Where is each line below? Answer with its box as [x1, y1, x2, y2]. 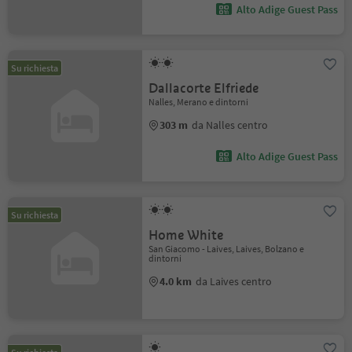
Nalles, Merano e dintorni [148, 95, 249, 108]
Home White [148, 226, 224, 244]
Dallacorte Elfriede [148, 79, 259, 97]
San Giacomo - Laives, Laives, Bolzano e [148, 242, 305, 255]
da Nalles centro [192, 117, 269, 132]
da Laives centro [196, 273, 273, 288]
